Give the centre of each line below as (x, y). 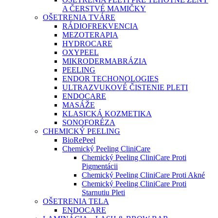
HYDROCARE (87, 44)
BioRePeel (79, 140)
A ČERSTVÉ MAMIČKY (104, 9)
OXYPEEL (81, 53)
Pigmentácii (100, 166)
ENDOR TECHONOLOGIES (110, 79)
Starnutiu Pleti (103, 193)
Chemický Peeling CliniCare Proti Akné (143, 175)
